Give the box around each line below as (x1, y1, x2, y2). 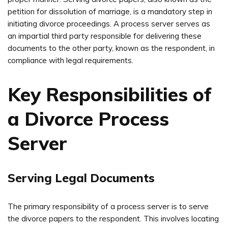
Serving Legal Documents (8, 170, 155, 185)
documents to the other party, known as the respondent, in (8, 43, 215, 53)
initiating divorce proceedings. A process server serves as (8, 18, 210, 28)
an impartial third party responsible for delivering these (8, 31, 202, 41)
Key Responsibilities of (8, 82, 212, 106)
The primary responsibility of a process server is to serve (8, 201, 209, 211)
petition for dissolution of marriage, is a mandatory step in (8, 6, 212, 16)
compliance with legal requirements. (8, 55, 133, 65)
